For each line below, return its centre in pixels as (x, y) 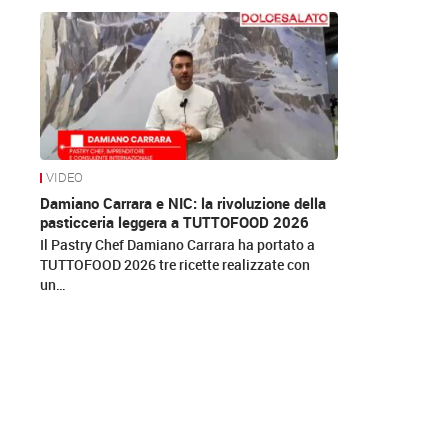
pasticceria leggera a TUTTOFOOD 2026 (175, 222)
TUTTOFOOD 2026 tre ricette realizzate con (175, 265)
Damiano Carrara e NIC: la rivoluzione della (183, 203)
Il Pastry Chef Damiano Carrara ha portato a (178, 245)
